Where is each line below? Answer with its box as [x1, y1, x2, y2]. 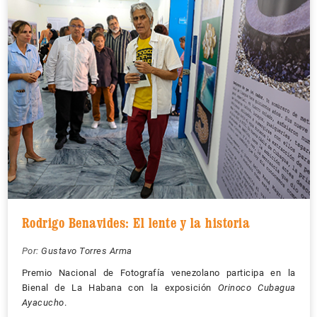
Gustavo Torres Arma [41, 245, 132, 256]
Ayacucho [21, 296, 64, 308]
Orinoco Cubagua [217, 282, 296, 293]
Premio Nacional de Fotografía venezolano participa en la [21, 267, 296, 278]
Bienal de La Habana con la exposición [21, 282, 218, 293]
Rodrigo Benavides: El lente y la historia [21, 214, 250, 231]
